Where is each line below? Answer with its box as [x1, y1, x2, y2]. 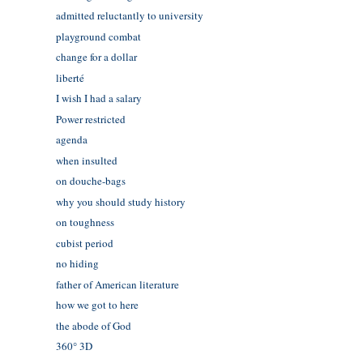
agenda [55, 132, 88, 147]
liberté [55, 70, 84, 85]
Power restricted [55, 111, 126, 126]
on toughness [55, 215, 114, 230]
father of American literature [55, 276, 179, 292]
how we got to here [55, 297, 139, 313]
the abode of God [55, 318, 131, 333]
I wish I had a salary [55, 91, 142, 106]
